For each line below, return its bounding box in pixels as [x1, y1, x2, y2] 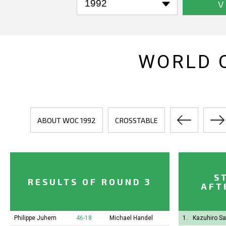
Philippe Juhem [14, 214, 56, 222]
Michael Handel [109, 214, 153, 222]
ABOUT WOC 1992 [37, 116, 96, 125]
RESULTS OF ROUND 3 [28, 177, 152, 187]
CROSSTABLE [115, 116, 158, 125]
